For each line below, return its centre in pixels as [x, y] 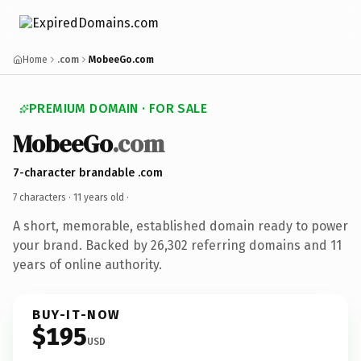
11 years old [99, 197]
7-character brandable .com [88, 172]
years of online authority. [87, 264]
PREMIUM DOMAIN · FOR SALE [118, 108]
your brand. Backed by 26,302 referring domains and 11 [177, 245]
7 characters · [43, 197]
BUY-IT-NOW [77, 314]
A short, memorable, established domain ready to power [180, 226]
